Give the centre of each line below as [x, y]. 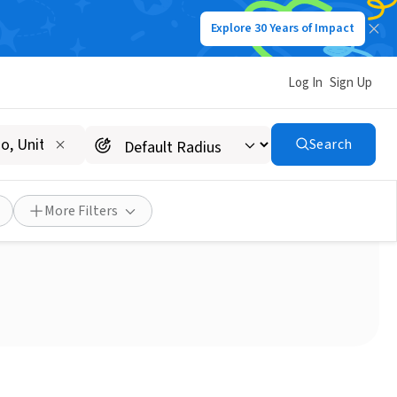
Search [331, 144]
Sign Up [351, 82]
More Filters [81, 211]
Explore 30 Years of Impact [283, 28]
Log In [305, 82]
